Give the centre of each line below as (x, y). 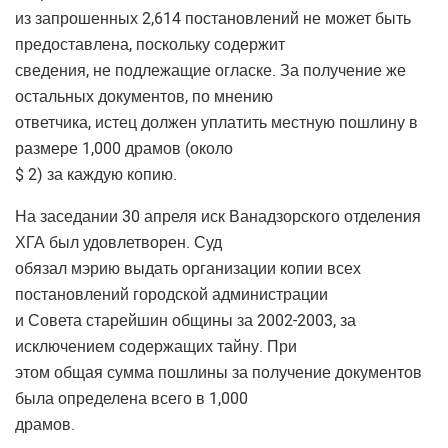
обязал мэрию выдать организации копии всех (188, 268)
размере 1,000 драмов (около (124, 148)
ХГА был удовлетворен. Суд (118, 242)
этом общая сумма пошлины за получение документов (218, 372)
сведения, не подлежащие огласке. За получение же (210, 70)
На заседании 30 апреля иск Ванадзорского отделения (218, 216)
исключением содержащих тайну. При (156, 346)
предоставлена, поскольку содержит (150, 44)
